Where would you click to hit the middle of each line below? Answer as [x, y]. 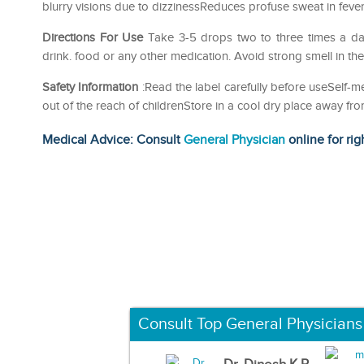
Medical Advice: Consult [113, 140]
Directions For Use [93, 37]
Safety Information [91, 87]
